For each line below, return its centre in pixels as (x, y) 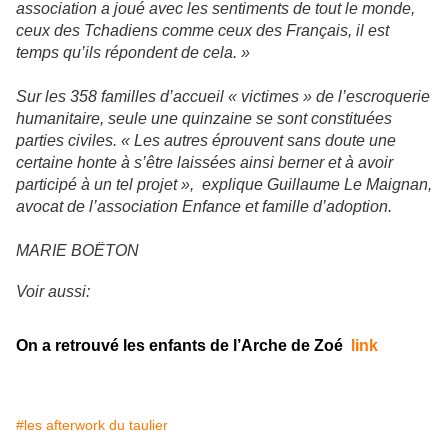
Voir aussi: (53, 292)
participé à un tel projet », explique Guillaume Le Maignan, (224, 185)
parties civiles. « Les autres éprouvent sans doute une (206, 141)
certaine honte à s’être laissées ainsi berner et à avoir (204, 163)
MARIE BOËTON (77, 251)
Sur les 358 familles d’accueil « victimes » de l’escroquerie (223, 97)
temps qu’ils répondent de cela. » (135, 53)
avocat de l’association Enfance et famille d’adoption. (204, 207)
